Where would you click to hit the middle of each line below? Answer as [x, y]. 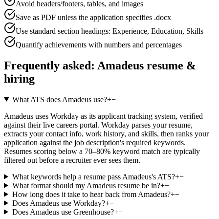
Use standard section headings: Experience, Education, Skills [109, 31]
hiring [19, 78]
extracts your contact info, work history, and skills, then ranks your [106, 133]
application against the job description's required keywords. [95, 142]
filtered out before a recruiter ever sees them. [72, 160]
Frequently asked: [51, 65]
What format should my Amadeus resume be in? [86, 185]
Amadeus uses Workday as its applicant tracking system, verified [103, 116]
